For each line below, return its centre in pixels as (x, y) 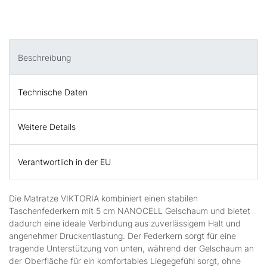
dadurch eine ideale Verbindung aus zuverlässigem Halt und (125, 223)
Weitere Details (47, 127)
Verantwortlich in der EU (64, 162)
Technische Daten (53, 92)
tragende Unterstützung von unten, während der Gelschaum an (131, 248)
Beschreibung (44, 57)
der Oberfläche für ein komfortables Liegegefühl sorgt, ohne (125, 260)
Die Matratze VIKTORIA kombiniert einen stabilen (103, 198)
